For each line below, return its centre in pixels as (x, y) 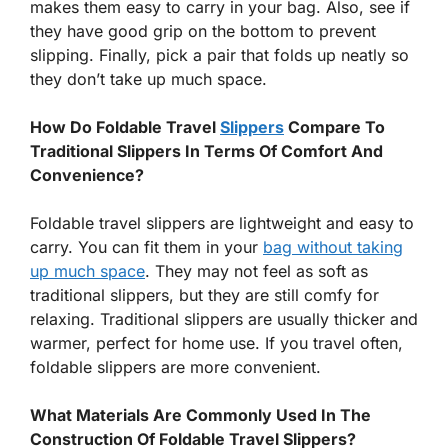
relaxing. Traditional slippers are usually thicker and (224, 319)
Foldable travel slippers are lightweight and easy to (222, 223)
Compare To (334, 127)
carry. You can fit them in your (146, 247)
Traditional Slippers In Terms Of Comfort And (206, 151)
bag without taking (333, 247)
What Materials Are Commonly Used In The (200, 415)
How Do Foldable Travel (125, 127)
